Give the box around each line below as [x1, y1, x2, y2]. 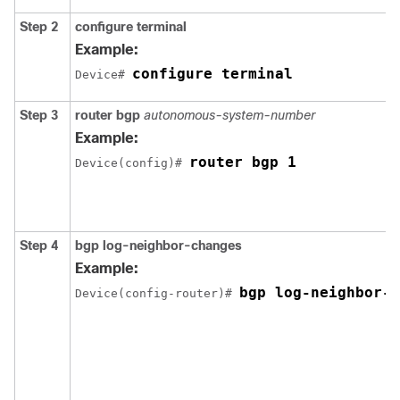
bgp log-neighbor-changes [75, 237, 242, 253]
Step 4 [20, 237, 58, 253]
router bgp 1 [189, 153, 296, 171]
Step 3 [20, 107, 58, 122]
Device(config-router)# [75, 286, 239, 300]
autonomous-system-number [144, 107, 315, 122]
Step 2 [20, 19, 58, 34]
